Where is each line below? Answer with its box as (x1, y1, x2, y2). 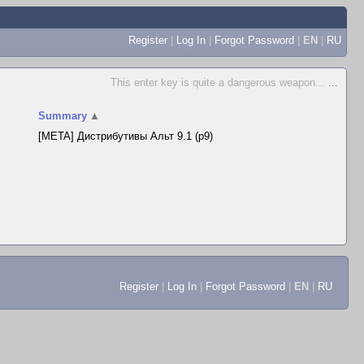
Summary (38, 110, 88, 122)
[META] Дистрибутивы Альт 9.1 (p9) (38, 130, 214, 142)
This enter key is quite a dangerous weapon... (110, 76, 328, 89)
